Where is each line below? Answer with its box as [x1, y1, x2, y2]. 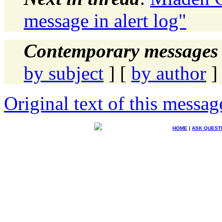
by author [131, 62, 206, 84]
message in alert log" [24, 9, 186, 31]
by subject [24, 62, 104, 84]
